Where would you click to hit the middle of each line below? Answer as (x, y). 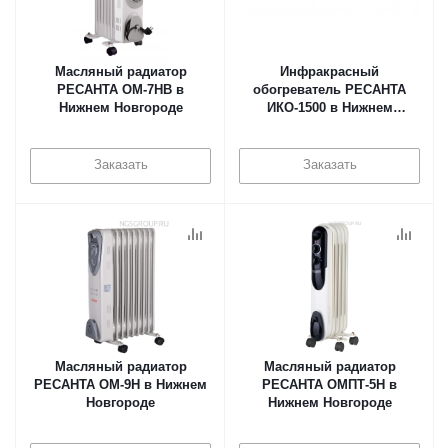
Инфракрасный (329, 71)
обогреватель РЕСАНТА (329, 89)
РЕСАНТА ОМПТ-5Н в (329, 384)
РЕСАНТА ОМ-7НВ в (120, 89)
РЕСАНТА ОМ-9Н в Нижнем (120, 384)
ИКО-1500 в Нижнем (329, 107)
